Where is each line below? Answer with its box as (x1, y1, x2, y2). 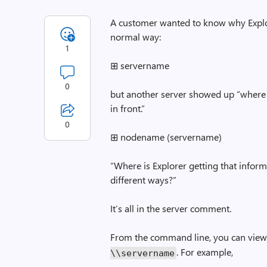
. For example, (176, 246, 234, 258)
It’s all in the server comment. (110, 202, 232, 215)
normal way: (110, 30, 162, 43)
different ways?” (110, 173, 177, 186)
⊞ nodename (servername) (110, 131, 222, 143)
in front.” (110, 102, 145, 114)
